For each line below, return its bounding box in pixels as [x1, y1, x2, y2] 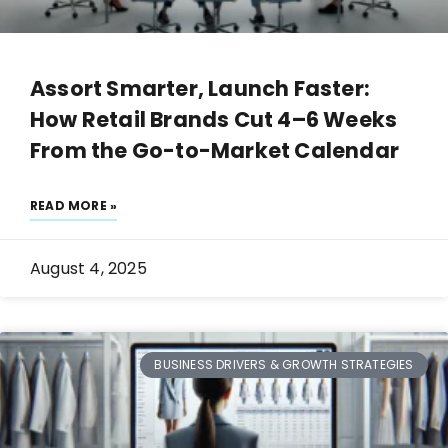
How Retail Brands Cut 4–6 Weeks [30, 105, 398, 134]
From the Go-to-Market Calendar [30, 136, 400, 165]
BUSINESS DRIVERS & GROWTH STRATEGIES [154, 356, 414, 374]
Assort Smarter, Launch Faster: [30, 74, 371, 103]
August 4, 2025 [30, 257, 147, 280]
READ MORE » [30, 197, 118, 214]
